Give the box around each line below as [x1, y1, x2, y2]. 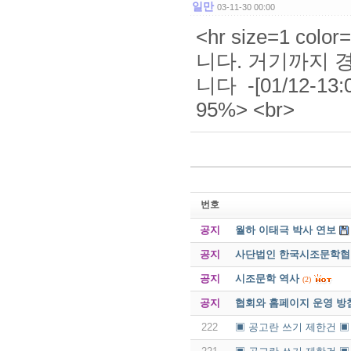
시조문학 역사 [234, 272, 299, 284]
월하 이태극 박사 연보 [234, 223, 336, 236]
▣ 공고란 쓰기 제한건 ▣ [234, 320, 349, 333]
